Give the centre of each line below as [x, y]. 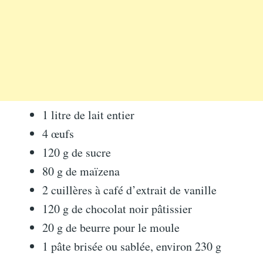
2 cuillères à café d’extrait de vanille [129, 190]
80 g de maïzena [81, 171]
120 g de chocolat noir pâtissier [117, 208]
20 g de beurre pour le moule [111, 227]
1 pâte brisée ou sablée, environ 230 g [132, 246]
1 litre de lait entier [88, 114]
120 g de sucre [77, 152]
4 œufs [58, 133]
